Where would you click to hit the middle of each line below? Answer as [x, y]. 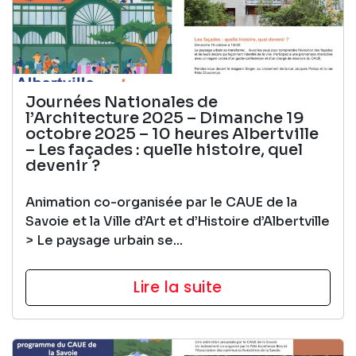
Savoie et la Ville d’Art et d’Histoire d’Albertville [178, 221]
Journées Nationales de [122, 102]
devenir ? [63, 165]
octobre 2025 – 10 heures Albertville [172, 133]
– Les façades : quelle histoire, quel [164, 149]
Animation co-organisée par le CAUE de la [161, 202]
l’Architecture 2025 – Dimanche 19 [165, 118]
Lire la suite [178, 287]
